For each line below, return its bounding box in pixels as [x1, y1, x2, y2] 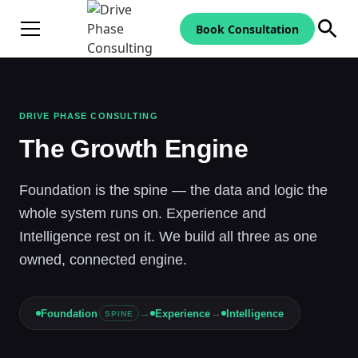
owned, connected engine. [19, 251, 187, 268]
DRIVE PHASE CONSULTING [19, 111, 158, 121]
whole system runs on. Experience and [19, 205, 266, 221]
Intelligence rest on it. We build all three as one [19, 228, 317, 245]
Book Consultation [195, 21, 299, 37]
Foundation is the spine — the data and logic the [19, 181, 328, 198]
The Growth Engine [19, 134, 249, 163]
